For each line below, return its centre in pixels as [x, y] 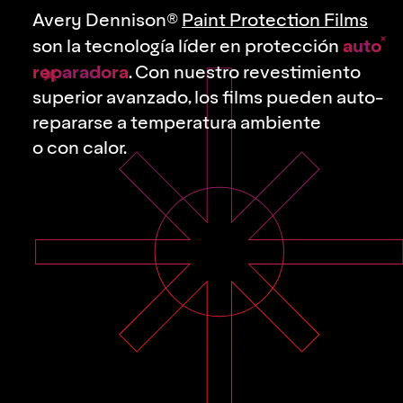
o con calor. [80, 148]
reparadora [81, 72]
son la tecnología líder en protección [188, 47]
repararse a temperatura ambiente [177, 123]
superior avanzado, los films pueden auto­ [208, 98]
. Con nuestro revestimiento [245, 73]
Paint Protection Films [275, 21]
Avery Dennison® [107, 21]
